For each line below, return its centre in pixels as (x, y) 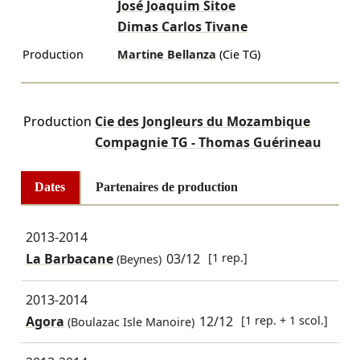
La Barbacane (69, 259)
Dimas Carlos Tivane (182, 27)
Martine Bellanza (166, 55)
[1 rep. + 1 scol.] (285, 321)
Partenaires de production (166, 187)
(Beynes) (137, 260)
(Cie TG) (239, 55)
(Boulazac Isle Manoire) (129, 322)
